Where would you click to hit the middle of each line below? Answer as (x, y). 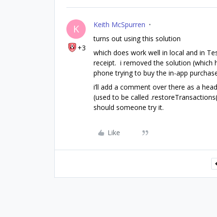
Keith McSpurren (119, 24)
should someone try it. (129, 107)
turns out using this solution (138, 39)
